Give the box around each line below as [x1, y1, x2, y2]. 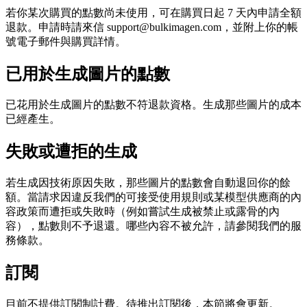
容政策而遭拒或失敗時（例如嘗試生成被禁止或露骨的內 [5, 206, 280, 218]
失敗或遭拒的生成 [5, 143, 137, 161]
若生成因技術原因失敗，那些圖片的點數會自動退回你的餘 [5, 177, 291, 189]
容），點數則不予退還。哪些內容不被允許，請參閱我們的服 [5, 220, 302, 232]
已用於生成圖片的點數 [5, 64, 170, 83]
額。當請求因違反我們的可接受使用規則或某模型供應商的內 [5, 191, 302, 204]
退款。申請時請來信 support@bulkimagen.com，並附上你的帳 [5, 21, 298, 33]
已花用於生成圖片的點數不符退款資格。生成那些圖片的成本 [5, 99, 302, 111]
